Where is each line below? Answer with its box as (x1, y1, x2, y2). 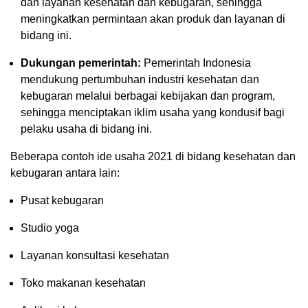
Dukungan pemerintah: (21, 56, 141, 69)
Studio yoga (21, 221, 79, 234)
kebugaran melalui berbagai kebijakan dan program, (21, 89, 275, 102)
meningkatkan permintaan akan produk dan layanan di (21, 12, 285, 25)
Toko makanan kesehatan (21, 276, 146, 289)
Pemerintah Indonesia (141, 56, 251, 69)
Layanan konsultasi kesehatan (21, 249, 169, 261)
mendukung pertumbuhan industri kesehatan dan (21, 73, 259, 85)
